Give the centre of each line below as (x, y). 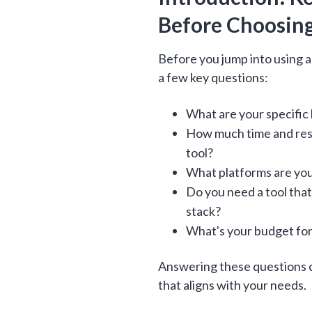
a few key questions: (213, 77)
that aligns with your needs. (233, 285)
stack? (204, 211)
